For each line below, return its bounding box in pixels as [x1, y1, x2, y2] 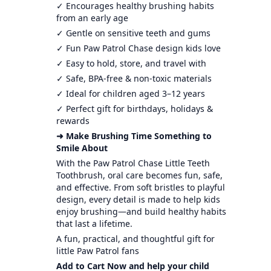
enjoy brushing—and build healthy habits [56, 205, 226, 217]
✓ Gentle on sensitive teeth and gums [56, 27, 211, 39]
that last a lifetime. [56, 217, 132, 229]
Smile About [56, 142, 108, 154]
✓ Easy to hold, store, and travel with [56, 57, 206, 69]
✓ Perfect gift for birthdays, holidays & [56, 102, 213, 114]
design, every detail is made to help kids [56, 193, 220, 205]
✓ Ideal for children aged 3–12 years [56, 87, 205, 99]
